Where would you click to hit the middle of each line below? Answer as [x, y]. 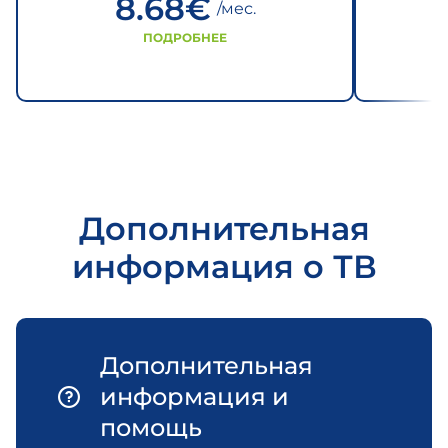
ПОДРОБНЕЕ [185, 37]
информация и [194, 396]
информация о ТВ [224, 266]
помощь [151, 427]
